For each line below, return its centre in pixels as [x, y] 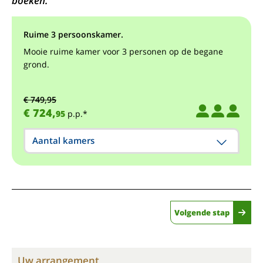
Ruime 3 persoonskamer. [73, 34]
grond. [36, 64]
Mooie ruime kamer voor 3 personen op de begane [123, 51]
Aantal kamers [63, 140]
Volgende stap [202, 212]
